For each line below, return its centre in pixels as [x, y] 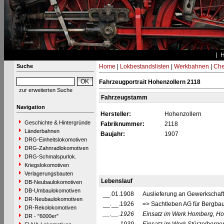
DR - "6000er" [41, 216]
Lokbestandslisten [144, 66]
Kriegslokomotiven [46, 165]
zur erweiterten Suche [45, 90]
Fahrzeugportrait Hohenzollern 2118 [149, 82]
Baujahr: [112, 134]
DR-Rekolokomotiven [50, 207]
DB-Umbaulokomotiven [52, 190]
